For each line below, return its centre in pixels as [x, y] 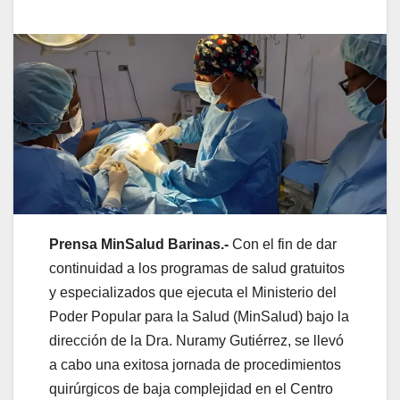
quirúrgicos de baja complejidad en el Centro [191, 388]
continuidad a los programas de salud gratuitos [197, 268]
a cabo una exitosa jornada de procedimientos [195, 364]
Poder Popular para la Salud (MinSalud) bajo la [199, 316]
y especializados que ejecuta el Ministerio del [193, 292]
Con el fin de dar [284, 244]
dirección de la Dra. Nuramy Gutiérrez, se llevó [196, 340]
